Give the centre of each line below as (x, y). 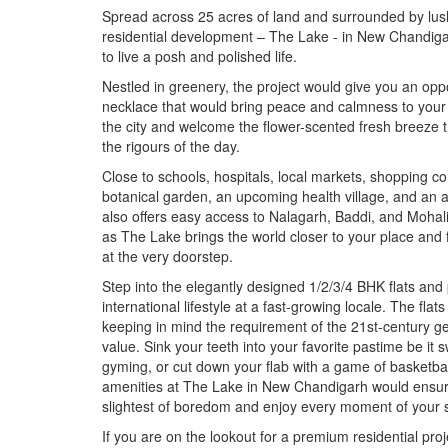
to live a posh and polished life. (199, 55)
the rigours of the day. (171, 145)
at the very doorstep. (167, 255)
